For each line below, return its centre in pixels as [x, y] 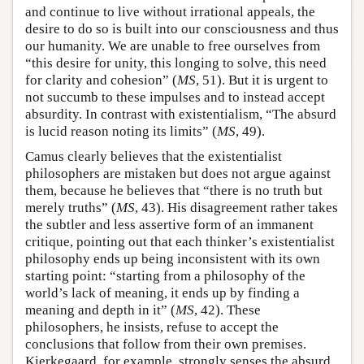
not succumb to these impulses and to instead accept [175, 97]
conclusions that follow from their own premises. [166, 344]
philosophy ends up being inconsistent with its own [173, 259]
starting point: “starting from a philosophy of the [165, 276]
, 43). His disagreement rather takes [236, 208]
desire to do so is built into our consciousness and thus [182, 29]
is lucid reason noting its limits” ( [121, 132]
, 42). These [227, 310]
